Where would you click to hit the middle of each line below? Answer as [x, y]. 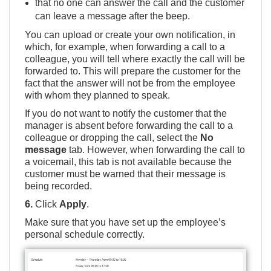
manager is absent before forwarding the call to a [129, 126]
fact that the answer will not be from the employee [130, 83]
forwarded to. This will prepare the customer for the [133, 71]
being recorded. [58, 186]
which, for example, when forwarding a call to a [125, 47]
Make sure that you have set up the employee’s [125, 223]
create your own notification [164, 35]
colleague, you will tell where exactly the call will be [135, 59]
